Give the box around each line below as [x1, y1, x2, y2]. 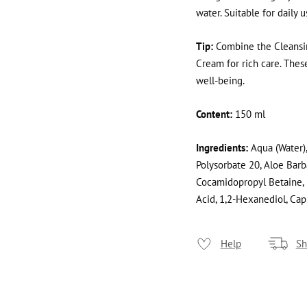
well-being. [195, 74, 245, 88]
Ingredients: [195, 141, 248, 155]
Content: [195, 108, 235, 121]
